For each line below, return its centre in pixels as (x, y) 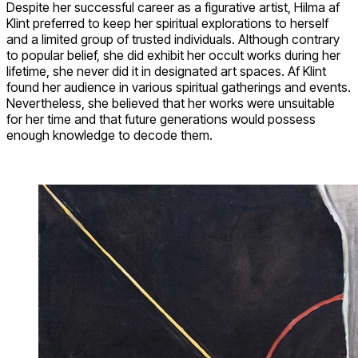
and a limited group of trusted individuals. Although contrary (173, 40)
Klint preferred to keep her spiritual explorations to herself (167, 24)
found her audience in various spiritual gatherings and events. (179, 88)
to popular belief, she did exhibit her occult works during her (173, 56)
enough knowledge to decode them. (109, 135)
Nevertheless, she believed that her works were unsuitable (171, 103)
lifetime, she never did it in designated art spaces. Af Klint (166, 72)
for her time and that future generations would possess (161, 119)
